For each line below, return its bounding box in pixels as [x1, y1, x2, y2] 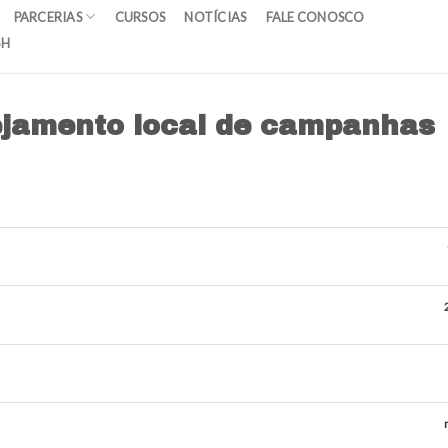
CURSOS [114, 8, 166, 25]
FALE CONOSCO [265, 8, 365, 25]
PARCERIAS [13, 8, 83, 25]
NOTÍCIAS [184, 8, 247, 25]
